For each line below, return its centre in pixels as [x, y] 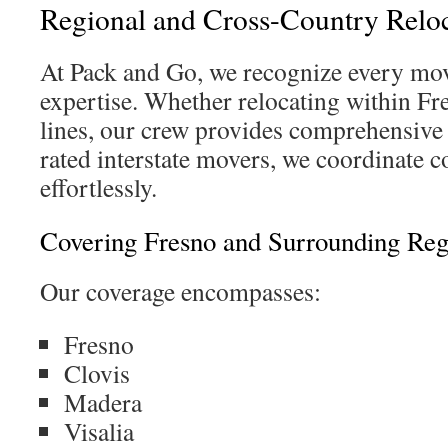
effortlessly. [98, 187]
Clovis [97, 373]
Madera [103, 402]
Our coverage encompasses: [180, 291]
